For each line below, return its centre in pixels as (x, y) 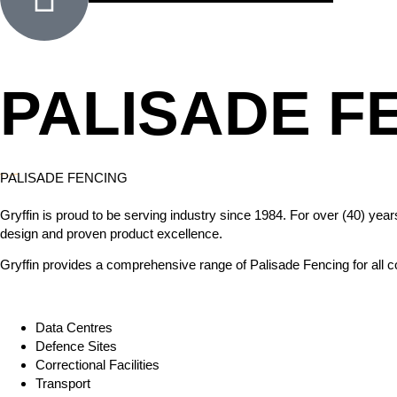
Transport (63, 384)
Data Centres (74, 328)
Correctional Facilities (97, 365)
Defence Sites (76, 346)
